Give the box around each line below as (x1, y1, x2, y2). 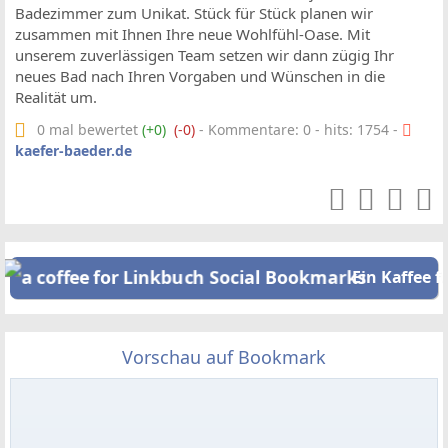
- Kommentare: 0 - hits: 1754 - (195, 120, 402, 139)
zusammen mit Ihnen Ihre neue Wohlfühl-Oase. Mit (15, 24, 370, 44)
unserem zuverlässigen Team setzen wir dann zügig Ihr (15, 45, 394, 65)
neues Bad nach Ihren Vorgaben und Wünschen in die (15, 66, 385, 86)
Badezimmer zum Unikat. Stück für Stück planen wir (15, 3, 373, 23)
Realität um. (15, 87, 97, 107)
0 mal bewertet (37, 120, 142, 139)
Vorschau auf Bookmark (122, 344, 326, 369)
